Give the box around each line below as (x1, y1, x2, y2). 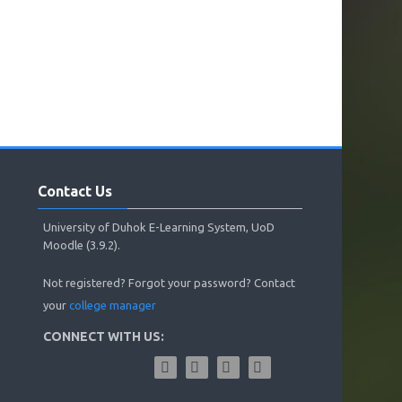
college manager (69, 299, 157, 311)
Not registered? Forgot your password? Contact (43, 276, 296, 289)
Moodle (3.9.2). (43, 239, 121, 251)
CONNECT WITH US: (43, 329, 165, 344)
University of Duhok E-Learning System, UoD (43, 221, 275, 233)
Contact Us (38, 183, 113, 199)
